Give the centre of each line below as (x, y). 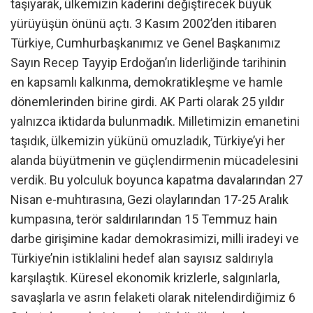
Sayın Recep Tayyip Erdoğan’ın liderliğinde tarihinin (148, 63)
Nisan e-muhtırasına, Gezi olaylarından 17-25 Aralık (150, 200)
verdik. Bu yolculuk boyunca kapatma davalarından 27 (156, 180)
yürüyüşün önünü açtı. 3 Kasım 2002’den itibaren (144, 24)
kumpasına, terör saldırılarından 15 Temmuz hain (144, 219)
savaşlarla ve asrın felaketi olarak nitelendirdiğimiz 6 (153, 298)
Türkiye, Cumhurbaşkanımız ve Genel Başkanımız (146, 43)
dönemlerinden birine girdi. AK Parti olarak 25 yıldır (147, 102)
